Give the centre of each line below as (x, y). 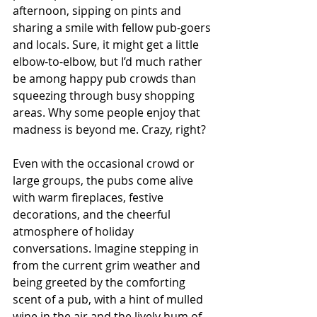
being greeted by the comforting (100, 282)
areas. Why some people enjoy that (108, 112)
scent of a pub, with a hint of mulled (109, 299)
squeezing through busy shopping (105, 95)
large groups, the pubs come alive (104, 180)
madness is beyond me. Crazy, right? (109, 129)
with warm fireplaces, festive (90, 197)
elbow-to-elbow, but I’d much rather (109, 61)
